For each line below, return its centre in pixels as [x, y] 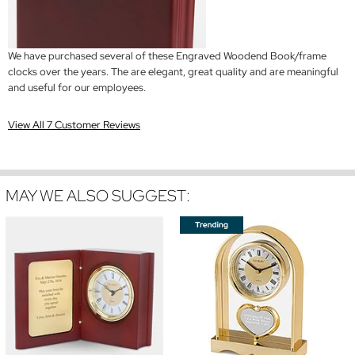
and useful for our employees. [77, 88]
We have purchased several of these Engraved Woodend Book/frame [167, 56]
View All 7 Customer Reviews [74, 125]
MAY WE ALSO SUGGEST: [98, 196]
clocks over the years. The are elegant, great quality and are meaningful [173, 72]
